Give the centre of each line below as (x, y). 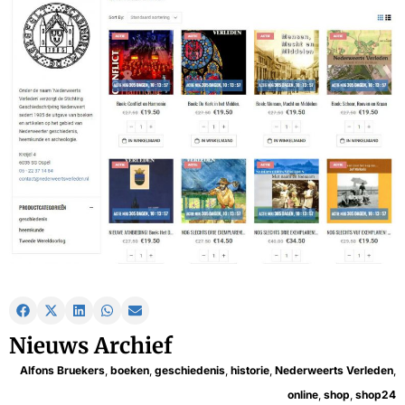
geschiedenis (190, 371)
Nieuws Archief (91, 346)
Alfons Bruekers (62, 371)
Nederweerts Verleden (334, 371)
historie (250, 371)
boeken (130, 371)
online (303, 395)
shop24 (376, 395)
